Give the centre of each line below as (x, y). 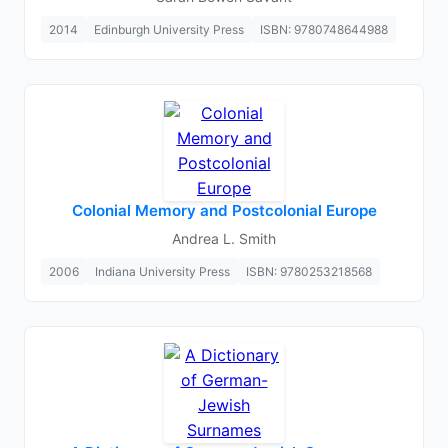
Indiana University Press (162, 271)
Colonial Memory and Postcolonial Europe (224, 210)
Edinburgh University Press (169, 29)
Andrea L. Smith (224, 238)
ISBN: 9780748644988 (324, 29)
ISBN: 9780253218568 (309, 271)
